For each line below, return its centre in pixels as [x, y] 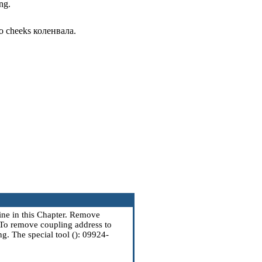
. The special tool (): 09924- [58, 235]
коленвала [54, 31]
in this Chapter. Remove [55, 215]
